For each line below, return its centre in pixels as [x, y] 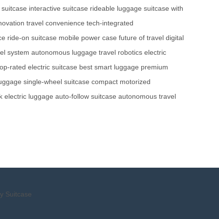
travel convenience [55, 23]
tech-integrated [110, 23]
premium [154, 67]
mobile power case [88, 37]
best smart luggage [109, 67]
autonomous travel [147, 96]
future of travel [141, 37]
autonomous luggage [64, 52]
